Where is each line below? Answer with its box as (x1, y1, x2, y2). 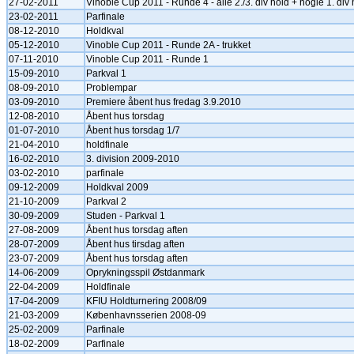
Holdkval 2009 (86, 182, 149, 193)
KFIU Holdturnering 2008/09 (86, 296, 207, 307)
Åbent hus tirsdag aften (86, 239, 185, 250)
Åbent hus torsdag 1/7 (86, 125, 180, 136)
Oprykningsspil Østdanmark (86, 267, 205, 278)
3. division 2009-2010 (86, 153, 179, 164)
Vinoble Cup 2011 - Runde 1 (86, 54, 209, 65)
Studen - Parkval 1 (86, 210, 165, 221)
